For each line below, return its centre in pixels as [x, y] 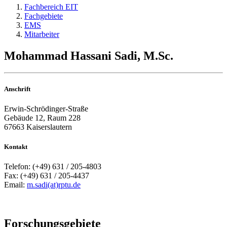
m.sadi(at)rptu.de [54, 185]
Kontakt [16, 146]
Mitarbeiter [42, 34]
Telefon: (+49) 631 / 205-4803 [53, 167]
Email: [15, 185]
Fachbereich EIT [51, 7]
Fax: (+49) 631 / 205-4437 [47, 176]
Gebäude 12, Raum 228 [42, 118]
